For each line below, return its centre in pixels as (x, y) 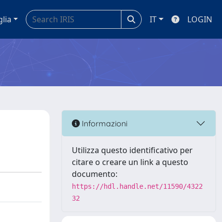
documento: (95, 174)
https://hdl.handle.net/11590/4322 (137, 186)
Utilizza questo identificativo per (132, 150)
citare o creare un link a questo (130, 162)
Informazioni (104, 123)
